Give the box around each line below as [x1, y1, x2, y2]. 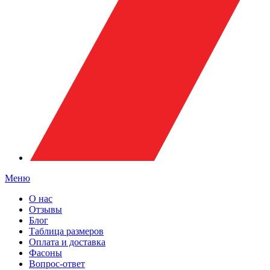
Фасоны [29, 248, 62, 259]
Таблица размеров [29, 226, 104, 237]
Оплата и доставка [29, 237, 105, 248]
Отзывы [29, 204, 62, 215]
